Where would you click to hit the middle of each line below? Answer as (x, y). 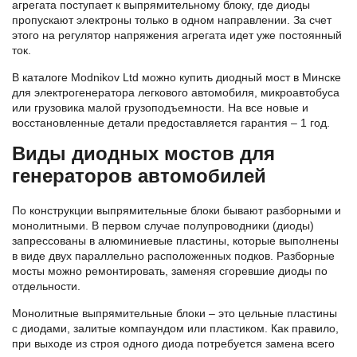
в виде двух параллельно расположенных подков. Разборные (173, 256)
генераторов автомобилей (139, 176)
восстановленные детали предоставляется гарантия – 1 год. (171, 123)
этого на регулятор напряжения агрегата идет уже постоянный (177, 35)
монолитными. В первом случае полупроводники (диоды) (163, 226)
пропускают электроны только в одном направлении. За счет (172, 20)
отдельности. (46, 286)
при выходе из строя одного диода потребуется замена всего (173, 343)
